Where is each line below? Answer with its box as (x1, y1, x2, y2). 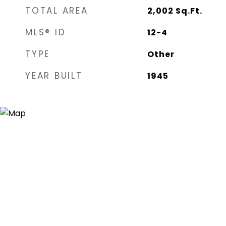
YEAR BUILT (25, 70, 83, 82)
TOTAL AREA (25, 5, 88, 17)
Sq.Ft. (175, 5, 202, 17)
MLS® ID (25, 26, 66, 38)
